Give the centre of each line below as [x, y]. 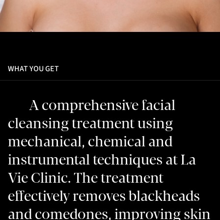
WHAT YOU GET [33, 69]
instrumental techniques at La [102, 160]
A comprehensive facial [102, 105]
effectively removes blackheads [104, 196]
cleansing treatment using [90, 123]
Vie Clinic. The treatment [86, 178]
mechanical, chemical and [90, 141]
